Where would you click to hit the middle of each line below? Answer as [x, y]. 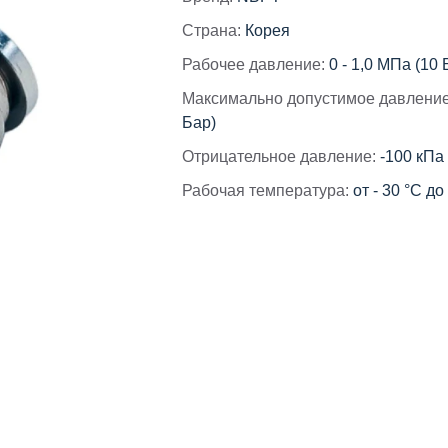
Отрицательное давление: [279, 156]
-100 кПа [412, 156]
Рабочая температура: [265, 190]
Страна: [211, 30]
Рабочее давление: [253, 64]
